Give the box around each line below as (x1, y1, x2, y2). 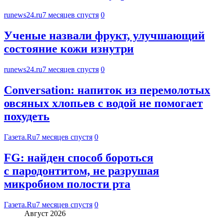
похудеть (4, 110, 50, 123)
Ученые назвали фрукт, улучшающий (4, 29, 205, 42)
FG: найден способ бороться (4, 151, 153, 164)
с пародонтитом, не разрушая (4, 164, 159, 177)
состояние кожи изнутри (4, 42, 134, 55)
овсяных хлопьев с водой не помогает (4, 97, 203, 110)
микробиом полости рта (4, 177, 130, 190)
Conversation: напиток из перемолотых (4, 84, 210, 97)
